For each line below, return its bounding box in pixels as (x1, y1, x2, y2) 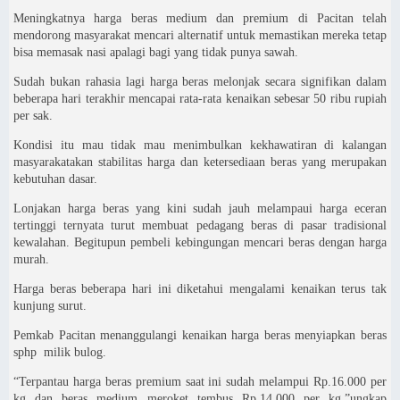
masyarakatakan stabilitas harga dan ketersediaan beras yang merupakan (13, 154, 387, 169)
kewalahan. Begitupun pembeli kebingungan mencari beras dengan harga (13, 235, 387, 249)
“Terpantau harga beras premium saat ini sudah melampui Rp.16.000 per (13, 374, 387, 388)
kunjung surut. (13, 298, 90, 312)
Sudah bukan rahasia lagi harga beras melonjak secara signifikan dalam (13, 74, 387, 88)
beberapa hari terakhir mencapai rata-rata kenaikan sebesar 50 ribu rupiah (13, 91, 387, 105)
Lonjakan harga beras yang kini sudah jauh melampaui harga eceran (13, 201, 387, 215)
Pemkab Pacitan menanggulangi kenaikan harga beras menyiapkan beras (13, 328, 387, 342)
